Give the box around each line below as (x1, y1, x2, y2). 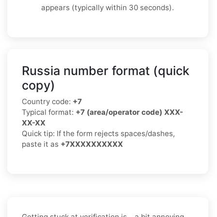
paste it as (22, 139, 61, 149)
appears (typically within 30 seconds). (41, 2, 174, 12)
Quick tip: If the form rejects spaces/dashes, (22, 128, 175, 138)
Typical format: (22, 107, 76, 117)
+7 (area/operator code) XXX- (76, 107, 183, 117)
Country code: (22, 96, 73, 106)
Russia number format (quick (22, 63, 189, 78)
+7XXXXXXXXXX (61, 139, 123, 149)
